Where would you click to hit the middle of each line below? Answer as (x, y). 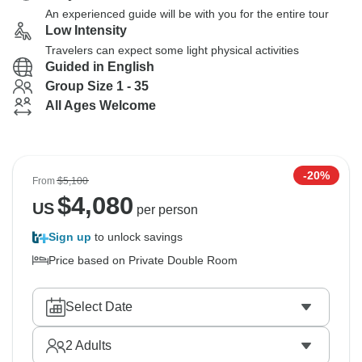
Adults (92, 345)
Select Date (99, 307)
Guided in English (100, 67)
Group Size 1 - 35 (97, 86)
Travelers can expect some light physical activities (172, 50)
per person (165, 210)
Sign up (70, 237)
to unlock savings (137, 237)
